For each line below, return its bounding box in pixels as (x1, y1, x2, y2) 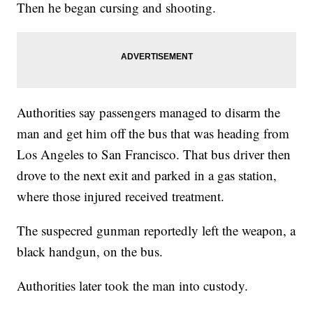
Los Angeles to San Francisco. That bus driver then (17, 145, 291, 163)
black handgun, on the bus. (17, 242, 163, 261)
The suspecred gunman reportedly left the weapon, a (17, 221, 296, 240)
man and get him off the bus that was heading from (17, 124, 290, 143)
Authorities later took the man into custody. (17, 277, 249, 295)
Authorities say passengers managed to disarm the (17, 103, 281, 122)
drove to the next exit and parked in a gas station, (17, 166, 277, 184)
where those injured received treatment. (17, 187, 225, 205)
